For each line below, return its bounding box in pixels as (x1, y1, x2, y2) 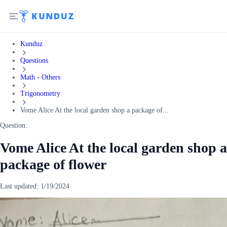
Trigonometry (20, 90, 60, 98)
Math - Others (20, 73, 60, 81)
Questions (20, 56, 48, 64)
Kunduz (20, 40, 43, 48)
